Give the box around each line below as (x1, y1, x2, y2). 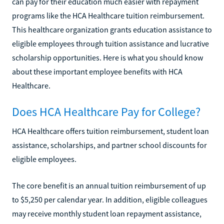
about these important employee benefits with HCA (12, 66, 182, 76)
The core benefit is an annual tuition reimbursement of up (12, 180, 206, 190)
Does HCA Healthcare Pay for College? (12, 103, 200, 119)
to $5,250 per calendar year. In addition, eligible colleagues (12, 194, 207, 204)
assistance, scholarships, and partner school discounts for (12, 139, 207, 150)
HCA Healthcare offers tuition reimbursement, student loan (12, 125, 209, 136)
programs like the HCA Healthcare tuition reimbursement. (12, 10, 204, 20)
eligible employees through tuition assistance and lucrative (12, 38, 209, 48)
